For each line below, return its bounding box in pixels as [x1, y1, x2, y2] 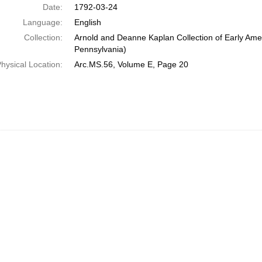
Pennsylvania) [74, 44, 126, 54]
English [74, 18, 101, 27]
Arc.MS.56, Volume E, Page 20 [74, 60, 188, 69]
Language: [22, 18, 63, 27]
